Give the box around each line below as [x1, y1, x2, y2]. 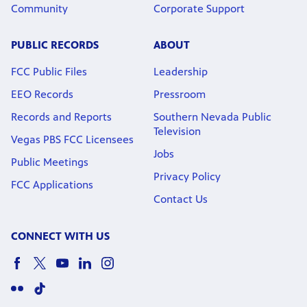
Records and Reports [11, 110, 112, 123]
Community [11, 1, 68, 15]
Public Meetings [11, 155, 88, 169]
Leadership [153, 64, 208, 78]
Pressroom [153, 87, 206, 101]
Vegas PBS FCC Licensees [11, 132, 134, 146]
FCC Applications [11, 177, 93, 191]
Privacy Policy [153, 169, 221, 183]
